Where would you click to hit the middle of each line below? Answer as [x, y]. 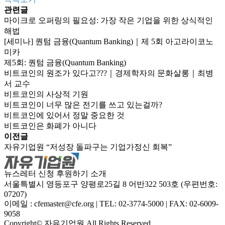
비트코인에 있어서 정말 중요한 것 [64, 115]
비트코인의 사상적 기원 [46, 94]
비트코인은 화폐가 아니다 [50, 126]
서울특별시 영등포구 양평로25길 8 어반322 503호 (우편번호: [111, 184]
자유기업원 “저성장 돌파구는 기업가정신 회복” [88, 147]
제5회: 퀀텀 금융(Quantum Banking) [65, 62]
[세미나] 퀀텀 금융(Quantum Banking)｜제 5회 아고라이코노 [109, 41]
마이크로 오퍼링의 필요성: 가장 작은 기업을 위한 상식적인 [108, 20]
